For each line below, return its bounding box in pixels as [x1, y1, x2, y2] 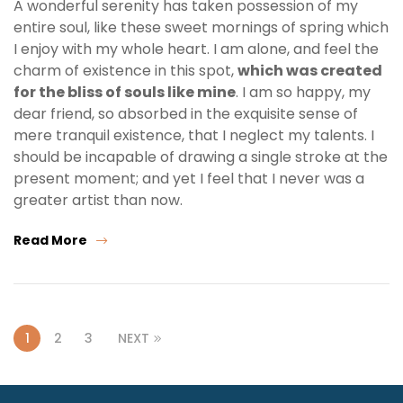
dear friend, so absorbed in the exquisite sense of [13, 103, 358, 125]
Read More [13, 231, 87, 250]
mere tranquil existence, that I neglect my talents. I [13, 125, 374, 147]
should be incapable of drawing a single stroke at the [13, 147, 388, 168]
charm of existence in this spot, [13, 60, 237, 82]
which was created [237, 60, 382, 82]
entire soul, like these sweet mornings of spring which [13, 17, 389, 39]
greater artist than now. [13, 190, 183, 211]
